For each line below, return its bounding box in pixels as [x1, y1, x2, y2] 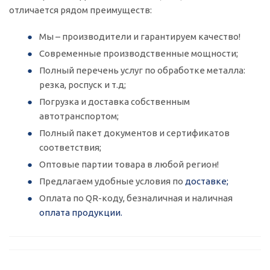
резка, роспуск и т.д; [39, 80, 126, 90]
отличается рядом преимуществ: [9, 5, 152, 15]
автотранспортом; [39, 111, 119, 121]
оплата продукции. [39, 207, 122, 218]
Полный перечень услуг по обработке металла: [39, 65, 245, 75]
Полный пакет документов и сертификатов [39, 128, 230, 138]
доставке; [185, 176, 228, 186]
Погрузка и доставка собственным [39, 96, 190, 107]
